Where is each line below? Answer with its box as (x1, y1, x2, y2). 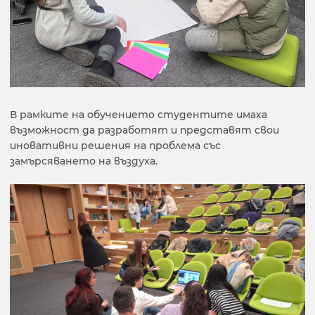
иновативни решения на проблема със (10, 139, 221, 152)
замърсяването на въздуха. (10, 155, 157, 167)
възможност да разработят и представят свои (10, 124, 279, 136)
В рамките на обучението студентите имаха (10, 108, 267, 121)
